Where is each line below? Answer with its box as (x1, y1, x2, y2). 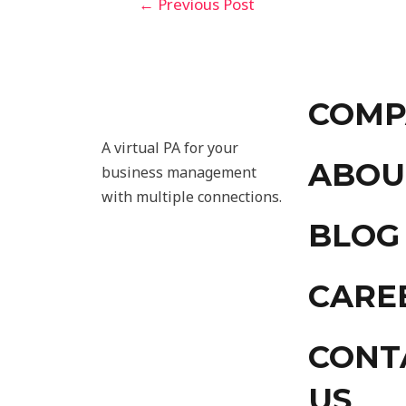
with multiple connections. (101, 186, 282, 207)
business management (101, 161, 256, 182)
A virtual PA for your (101, 137, 238, 158)
